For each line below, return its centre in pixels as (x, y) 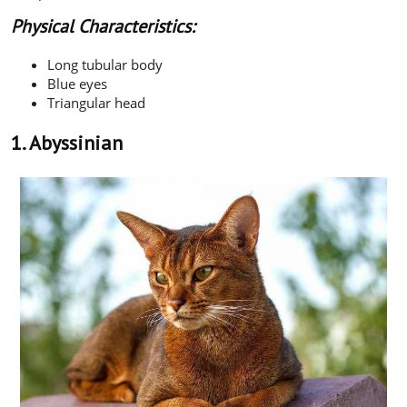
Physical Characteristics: (103, 26)
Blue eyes (77, 83)
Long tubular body (105, 64)
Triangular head (96, 102)
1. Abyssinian (67, 142)
